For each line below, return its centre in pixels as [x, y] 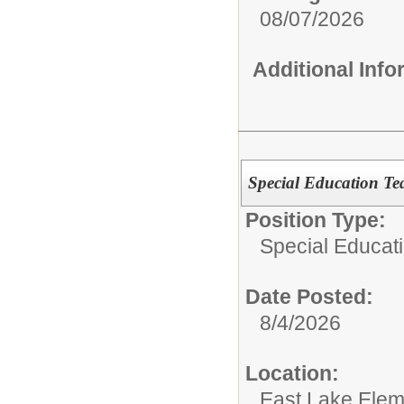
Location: [292, 373]
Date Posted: [309, 297]
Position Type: [316, 220]
